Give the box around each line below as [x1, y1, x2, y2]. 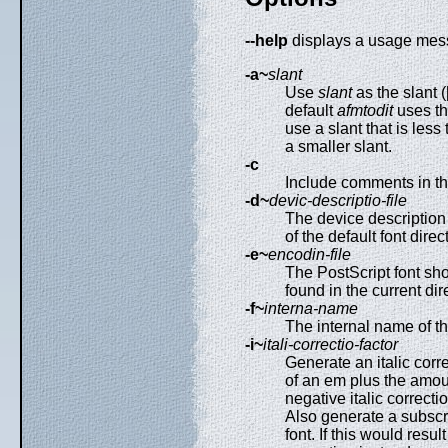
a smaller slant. [285, 138, 392, 156]
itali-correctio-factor [263, 336, 398, 354]
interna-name [264, 300, 358, 318]
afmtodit [337, 102, 393, 120]
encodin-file [268, 246, 351, 264]
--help [245, 32, 288, 50]
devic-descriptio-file [269, 192, 407, 210]
